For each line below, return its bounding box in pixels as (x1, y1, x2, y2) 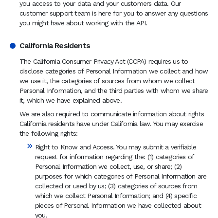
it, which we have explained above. (19, 96, 122, 104)
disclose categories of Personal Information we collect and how (19, 67, 208, 75)
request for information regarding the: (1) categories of (35, 153, 194, 161)
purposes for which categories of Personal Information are (35, 172, 207, 180)
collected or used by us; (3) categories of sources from (35, 182, 198, 190)
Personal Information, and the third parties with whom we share (19, 87, 208, 94)
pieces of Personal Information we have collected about (35, 201, 201, 209)
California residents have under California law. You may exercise (19, 120, 203, 127)
